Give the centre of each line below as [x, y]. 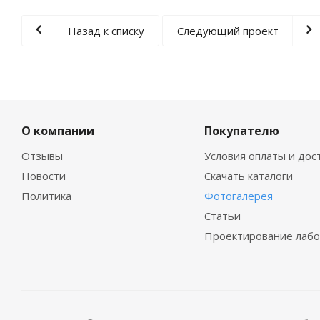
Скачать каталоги [248, 176]
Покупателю [241, 131]
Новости [44, 176]
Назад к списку [106, 31]
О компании [58, 131]
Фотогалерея [238, 196]
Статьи [222, 216]
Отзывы [42, 156]
